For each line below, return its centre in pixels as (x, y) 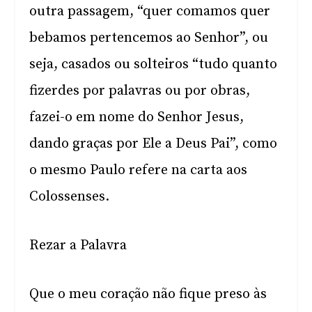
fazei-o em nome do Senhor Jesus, (137, 117)
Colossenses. (70, 197)
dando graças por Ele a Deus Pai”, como (154, 144)
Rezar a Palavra (78, 245)
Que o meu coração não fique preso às (148, 294)
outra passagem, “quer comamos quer (150, 11)
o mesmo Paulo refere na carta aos (139, 170)
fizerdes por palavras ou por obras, (140, 91)
